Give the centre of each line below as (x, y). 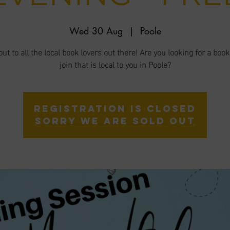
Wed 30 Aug (96, 31)
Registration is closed (115, 109)
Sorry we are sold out (115, 121)
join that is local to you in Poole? (115, 64)
